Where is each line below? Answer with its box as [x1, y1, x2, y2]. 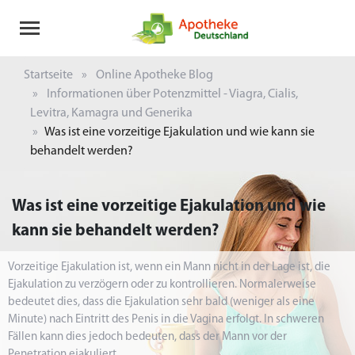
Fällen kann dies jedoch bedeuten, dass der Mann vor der [8, 331, 287, 343]
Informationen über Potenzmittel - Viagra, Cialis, [47, 88, 298, 101]
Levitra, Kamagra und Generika [30, 107, 193, 120]
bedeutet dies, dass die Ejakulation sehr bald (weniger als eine [8, 296, 315, 308]
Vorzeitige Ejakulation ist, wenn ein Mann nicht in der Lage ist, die [8, 261, 330, 273]
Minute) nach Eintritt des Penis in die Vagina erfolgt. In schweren [8, 314, 324, 326]
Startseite [24, 69, 73, 82]
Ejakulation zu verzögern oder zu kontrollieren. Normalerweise [8, 279, 316, 291]
